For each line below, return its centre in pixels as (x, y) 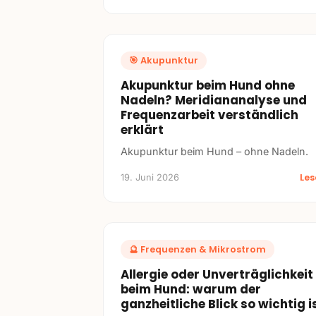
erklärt (142, 130)
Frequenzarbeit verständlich (209, 115)
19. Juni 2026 (150, 178)
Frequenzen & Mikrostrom (203, 249)
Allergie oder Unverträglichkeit (217, 274)
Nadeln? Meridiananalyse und (214, 101)
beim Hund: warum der (191, 289)
